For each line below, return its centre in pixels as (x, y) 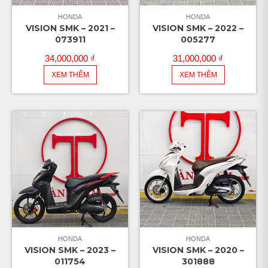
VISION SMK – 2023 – (70, 250)
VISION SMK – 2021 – (70, 28)
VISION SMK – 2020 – (198, 250)
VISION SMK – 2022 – (198, 28)
